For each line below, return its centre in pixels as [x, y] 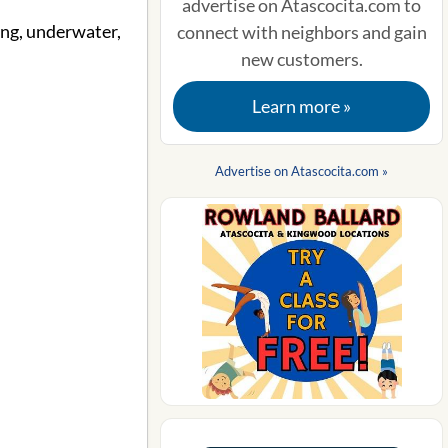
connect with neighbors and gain [301, 32]
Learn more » [301, 106]
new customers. [301, 59]
